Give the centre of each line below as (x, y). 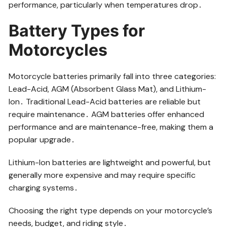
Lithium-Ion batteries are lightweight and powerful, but (110, 162)
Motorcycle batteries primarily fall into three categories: (112, 76)
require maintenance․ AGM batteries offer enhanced (107, 114)
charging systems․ (44, 187)
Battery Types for (77, 30)
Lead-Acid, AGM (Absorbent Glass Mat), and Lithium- (108, 89)
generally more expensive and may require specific (102, 175)
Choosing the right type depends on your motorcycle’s (111, 210)
